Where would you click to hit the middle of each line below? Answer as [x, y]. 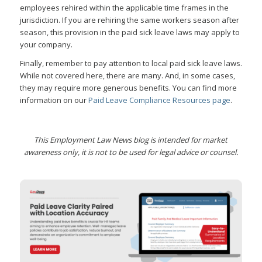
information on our [54, 100]
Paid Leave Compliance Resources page [159, 100]
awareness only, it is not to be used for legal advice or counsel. [131, 152]
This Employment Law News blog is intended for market [131, 139]
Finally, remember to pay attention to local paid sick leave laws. [131, 63]
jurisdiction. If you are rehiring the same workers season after [129, 20]
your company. [46, 44]
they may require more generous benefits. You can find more [128, 87]
